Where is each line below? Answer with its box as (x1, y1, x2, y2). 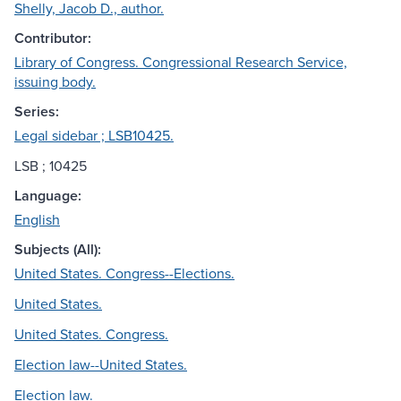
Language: (14, 185, 81, 207)
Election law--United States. (14, 354, 187, 375)
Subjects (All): (14, 239, 101, 260)
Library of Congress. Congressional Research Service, (14, 52, 347, 73)
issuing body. (14, 72, 96, 92)
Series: (14, 101, 59, 123)
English (14, 209, 60, 230)
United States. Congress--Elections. (14, 263, 235, 284)
